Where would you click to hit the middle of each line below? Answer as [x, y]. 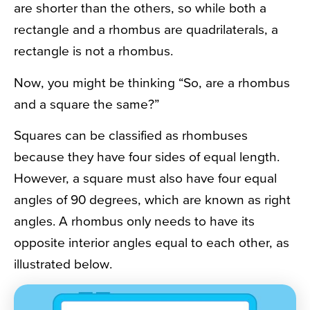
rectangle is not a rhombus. [93, 51]
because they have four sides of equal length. [147, 156]
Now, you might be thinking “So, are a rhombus [152, 82]
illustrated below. [63, 263]
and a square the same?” [86, 103]
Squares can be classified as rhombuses [131, 135]
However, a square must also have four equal [145, 177]
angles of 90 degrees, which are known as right [152, 199]
